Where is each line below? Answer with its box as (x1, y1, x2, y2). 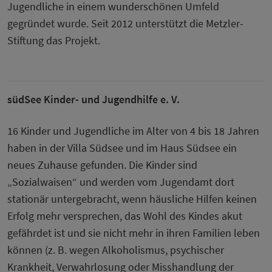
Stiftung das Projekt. (7, 33, 100, 48)
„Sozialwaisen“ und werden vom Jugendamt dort (7, 175, 234, 189)
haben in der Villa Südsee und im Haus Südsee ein (7, 141, 237, 155)
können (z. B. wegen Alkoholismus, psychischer (7, 243, 224, 257)
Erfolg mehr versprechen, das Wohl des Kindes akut (7, 209, 242, 223)
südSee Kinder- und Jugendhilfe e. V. (7, 92, 180, 107)
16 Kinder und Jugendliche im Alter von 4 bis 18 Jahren (7, 124, 259, 138)
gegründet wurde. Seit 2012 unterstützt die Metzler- (7, 16, 243, 31)
